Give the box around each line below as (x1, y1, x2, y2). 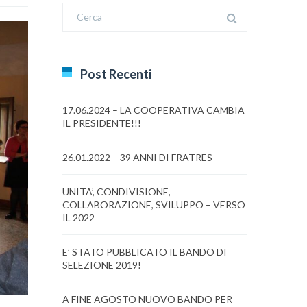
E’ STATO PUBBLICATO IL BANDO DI (62, 246, 227, 258)
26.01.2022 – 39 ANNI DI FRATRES (62, 151, 212, 163)
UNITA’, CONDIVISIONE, (62, 186, 171, 197)
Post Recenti (80, 66, 151, 82)
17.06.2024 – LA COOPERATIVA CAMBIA (62, 104, 245, 116)
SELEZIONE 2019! (62, 259, 141, 271)
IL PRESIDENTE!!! (62, 117, 141, 129)
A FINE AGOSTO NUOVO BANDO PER (62, 293, 232, 305)
